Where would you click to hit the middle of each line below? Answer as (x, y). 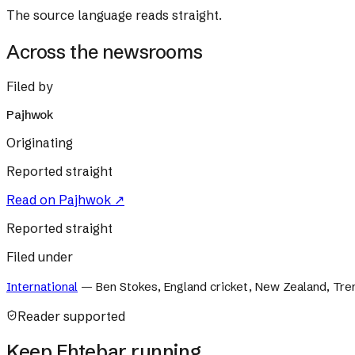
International (42, 286)
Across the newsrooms (105, 52)
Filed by (30, 86)
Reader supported (71, 316)
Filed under (40, 256)
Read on (32, 199)
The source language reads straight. (114, 15)
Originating (40, 142)
